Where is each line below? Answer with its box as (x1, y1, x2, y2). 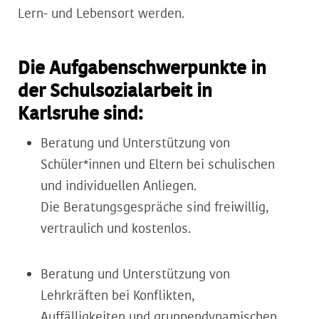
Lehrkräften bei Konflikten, (41, 287, 195, 305)
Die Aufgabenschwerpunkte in (18, 56, 267, 81)
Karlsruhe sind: (18, 102, 144, 127)
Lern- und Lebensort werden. (18, 5, 185, 23)
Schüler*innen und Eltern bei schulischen (41, 156, 276, 174)
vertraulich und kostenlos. (41, 220, 192, 238)
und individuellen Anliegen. (41, 177, 197, 195)
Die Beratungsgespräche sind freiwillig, (41, 199, 269, 216)
